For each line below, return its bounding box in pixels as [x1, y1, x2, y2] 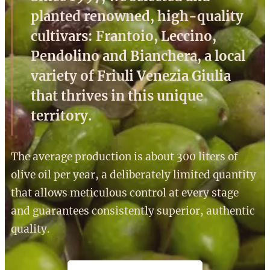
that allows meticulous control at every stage [11, 186, 239, 199]
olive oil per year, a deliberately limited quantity [11, 168, 256, 181]
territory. [31, 107, 92, 124]
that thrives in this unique [31, 87, 203, 104]
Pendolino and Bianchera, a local [31, 47, 245, 64]
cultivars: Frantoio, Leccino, [31, 27, 216, 45]
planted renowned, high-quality [31, 7, 243, 25]
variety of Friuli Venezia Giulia [31, 67, 231, 84]
